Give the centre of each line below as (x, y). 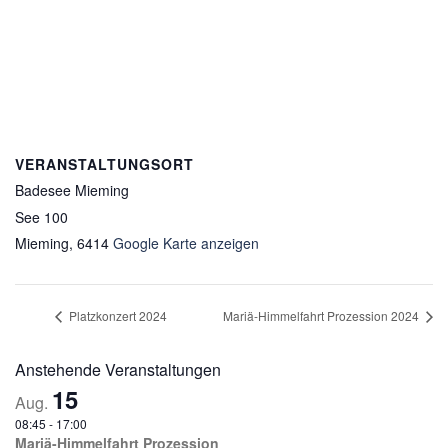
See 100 (41, 216)
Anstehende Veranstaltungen (118, 369)
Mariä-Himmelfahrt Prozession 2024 (322, 315)
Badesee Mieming (72, 189)
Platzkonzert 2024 (116, 315)
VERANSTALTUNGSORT (104, 163)
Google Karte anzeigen (186, 242)
